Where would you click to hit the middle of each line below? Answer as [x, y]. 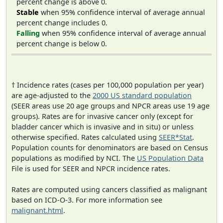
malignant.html [37, 211]
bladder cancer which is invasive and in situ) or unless [103, 127]
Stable [28, 12]
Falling [28, 33]
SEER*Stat [175, 137]
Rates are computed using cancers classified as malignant [109, 190]
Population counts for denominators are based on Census [110, 148]
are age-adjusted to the [52, 96]
